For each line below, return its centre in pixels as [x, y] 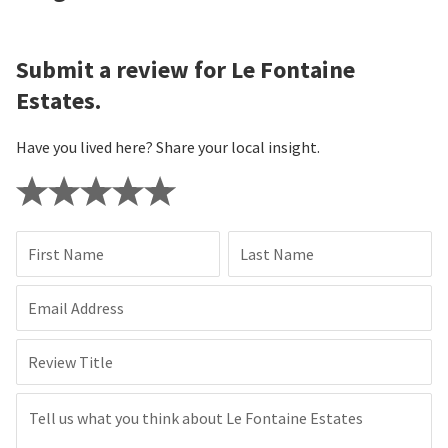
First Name [66, 254]
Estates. [58, 101]
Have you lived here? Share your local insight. [168, 147]
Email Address [76, 308]
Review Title [70, 362]
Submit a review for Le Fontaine [185, 70]
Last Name [277, 254]
